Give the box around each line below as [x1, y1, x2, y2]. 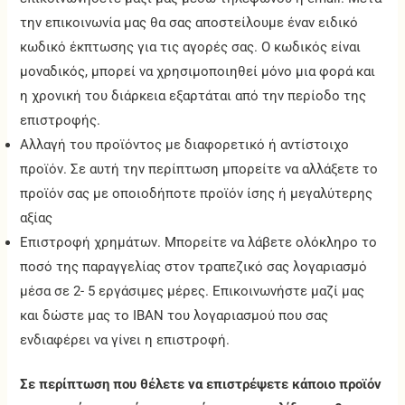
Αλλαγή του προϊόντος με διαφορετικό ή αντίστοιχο [20, 137, 350, 154]
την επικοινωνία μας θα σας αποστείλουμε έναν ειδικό [20, 14, 359, 32]
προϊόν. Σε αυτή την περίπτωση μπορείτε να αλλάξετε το [20, 161, 379, 178]
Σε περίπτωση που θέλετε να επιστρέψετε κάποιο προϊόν [20, 376, 382, 393]
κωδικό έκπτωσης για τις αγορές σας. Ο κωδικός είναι [20, 39, 362, 56]
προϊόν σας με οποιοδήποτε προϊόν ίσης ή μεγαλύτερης [20, 185, 373, 202]
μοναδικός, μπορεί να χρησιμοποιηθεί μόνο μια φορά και [20, 63, 376, 80]
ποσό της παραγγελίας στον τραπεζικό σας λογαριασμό [20, 259, 368, 276]
